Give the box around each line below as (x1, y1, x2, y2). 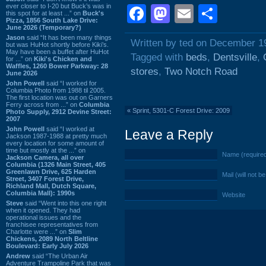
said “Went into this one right (23, 199, 106, 207)
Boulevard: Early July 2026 (6, 242, 88, 249)
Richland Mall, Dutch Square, (6, 182, 96, 189)
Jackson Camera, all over (6, 153, 84, 161)
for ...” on (6, 55, 34, 62)
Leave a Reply (125, 127, 213, 142)
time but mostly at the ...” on (6, 146, 85, 154)
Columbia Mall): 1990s (6, 189, 75, 197)
